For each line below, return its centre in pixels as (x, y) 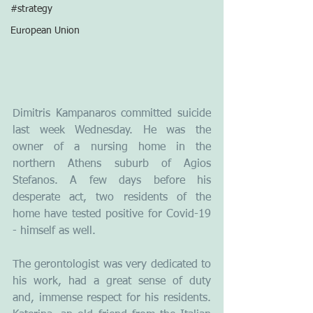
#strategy (31, 9)
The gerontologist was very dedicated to (112, 265)
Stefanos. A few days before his (112, 181)
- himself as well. (54, 232)
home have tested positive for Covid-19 (112, 215)
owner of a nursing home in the (112, 148)
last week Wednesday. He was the (112, 131)
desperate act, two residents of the (112, 198)
